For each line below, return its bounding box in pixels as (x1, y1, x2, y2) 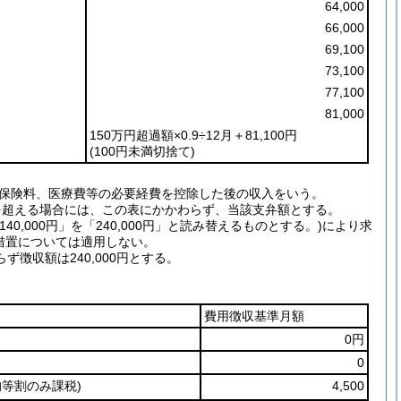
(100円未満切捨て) (90, 144, 195, 158)
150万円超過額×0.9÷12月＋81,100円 (90, 128, 297, 142)
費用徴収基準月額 (204, 309, 304, 323)
